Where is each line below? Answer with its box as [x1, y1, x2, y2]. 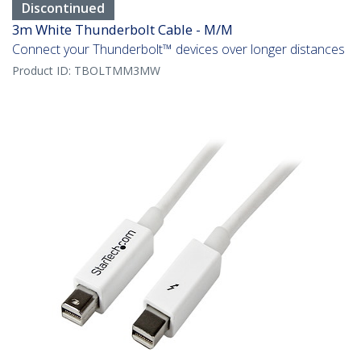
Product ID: [12, 63, 74, 79]
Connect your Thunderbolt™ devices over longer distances [12, 40, 345, 59]
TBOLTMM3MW [74, 63, 160, 79]
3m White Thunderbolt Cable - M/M [12, 20, 233, 39]
